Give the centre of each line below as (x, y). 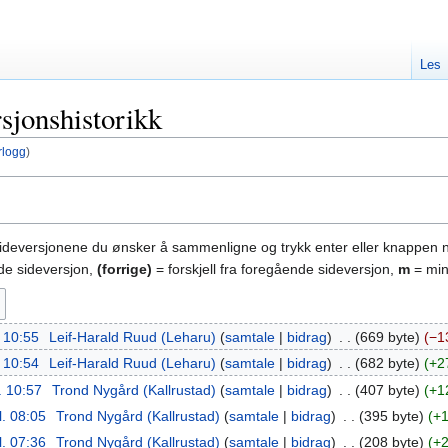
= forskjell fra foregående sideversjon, (275, 268)
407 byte (387, 389)
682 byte (387, 363)
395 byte (391, 416)
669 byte (387, 336)
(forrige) (124, 268)
